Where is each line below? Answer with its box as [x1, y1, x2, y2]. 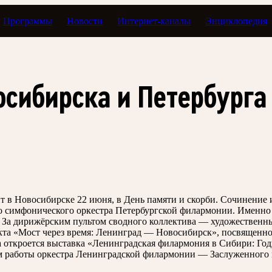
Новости [67, 15, 103, 26]
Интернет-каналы [117, 15, 191, 26]
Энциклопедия [205, 15, 268, 26]
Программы [3, 15, 53, 26]
